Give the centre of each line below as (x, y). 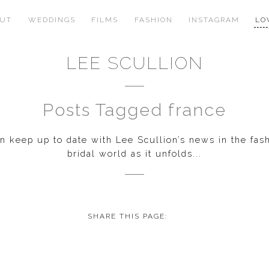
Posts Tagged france (134, 110)
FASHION (153, 20)
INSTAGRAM (214, 20)
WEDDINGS (52, 20)
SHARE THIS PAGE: (127, 216)
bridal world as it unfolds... (134, 153)
